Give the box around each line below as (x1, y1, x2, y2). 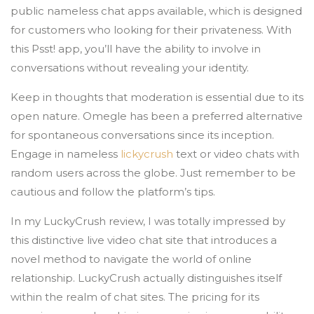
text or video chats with (173, 147, 299, 161)
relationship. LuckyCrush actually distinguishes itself (11, 271, 282, 285)
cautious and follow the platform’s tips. (11, 185, 215, 198)
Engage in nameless (11, 147, 121, 161)
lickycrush (121, 147, 173, 161)
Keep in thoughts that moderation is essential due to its (11, 90, 303, 104)
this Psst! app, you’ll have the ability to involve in (11, 42, 261, 55)
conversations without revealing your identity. (11, 61, 249, 74)
